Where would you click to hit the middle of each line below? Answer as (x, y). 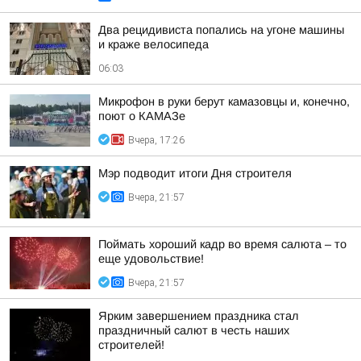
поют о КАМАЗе (142, 116)
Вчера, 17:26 (156, 140)
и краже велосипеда (154, 44)
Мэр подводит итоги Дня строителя (195, 173)
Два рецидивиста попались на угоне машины (221, 30)
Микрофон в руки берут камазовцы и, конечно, (224, 102)
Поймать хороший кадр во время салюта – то (222, 244)
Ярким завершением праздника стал (199, 316)
